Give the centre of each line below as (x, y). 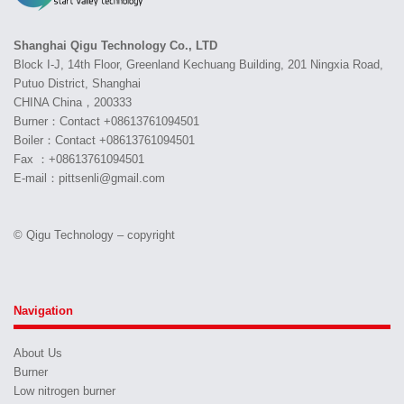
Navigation (43, 311)
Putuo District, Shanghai (77, 83)
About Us (38, 353)
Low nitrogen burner (64, 391)
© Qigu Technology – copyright (94, 235)
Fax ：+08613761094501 (79, 159)
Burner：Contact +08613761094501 (106, 121)
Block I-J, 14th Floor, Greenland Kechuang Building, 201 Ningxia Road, (198, 64)
